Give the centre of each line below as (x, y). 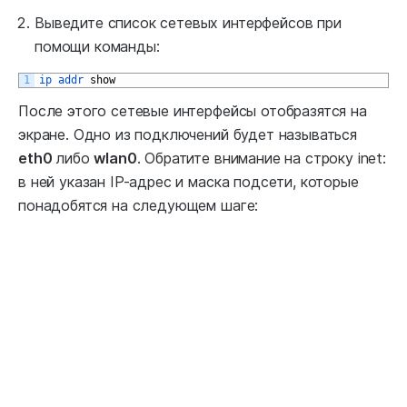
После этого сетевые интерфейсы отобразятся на (193, 111)
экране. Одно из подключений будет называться (188, 135)
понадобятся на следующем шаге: (139, 206)
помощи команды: (97, 47)
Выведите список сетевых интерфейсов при (188, 23)
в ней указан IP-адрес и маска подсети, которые (189, 182)
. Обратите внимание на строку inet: (262, 159)
